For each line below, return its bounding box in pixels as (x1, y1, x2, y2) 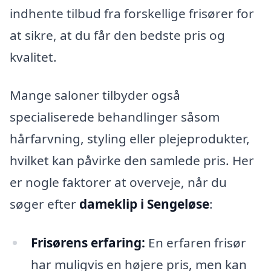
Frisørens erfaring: (30, 234, 145, 252)
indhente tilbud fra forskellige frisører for (10, 4, 254, 22)
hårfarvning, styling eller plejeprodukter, (10, 130, 250, 148)
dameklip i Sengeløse (79, 195, 209, 213)
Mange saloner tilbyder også (10, 87, 180, 104)
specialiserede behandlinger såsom (10, 108, 220, 126)
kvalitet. (10, 48, 57, 65)
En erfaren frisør (145, 234, 246, 252)
